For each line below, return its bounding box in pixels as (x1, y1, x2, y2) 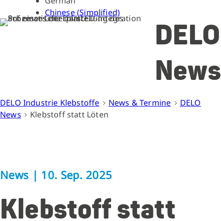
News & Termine (108, 97, 171, 108)
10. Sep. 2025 (41, 167, 112, 182)
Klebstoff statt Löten (30, 109, 109, 120)
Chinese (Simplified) (44, 7, 120, 18)
